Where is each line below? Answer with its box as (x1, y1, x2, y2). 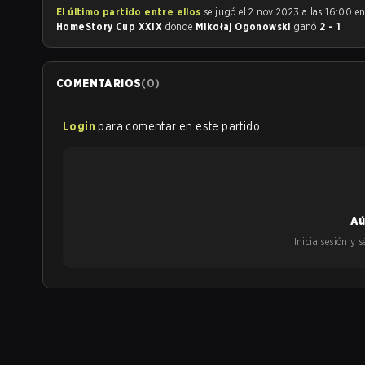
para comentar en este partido (98, 120, 261, 133)
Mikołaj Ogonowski (195, 20, 294, 33)
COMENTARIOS (56, 77, 142, 90)
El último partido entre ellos (56, 6, 201, 18)
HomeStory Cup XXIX (56, 20, 165, 33)
